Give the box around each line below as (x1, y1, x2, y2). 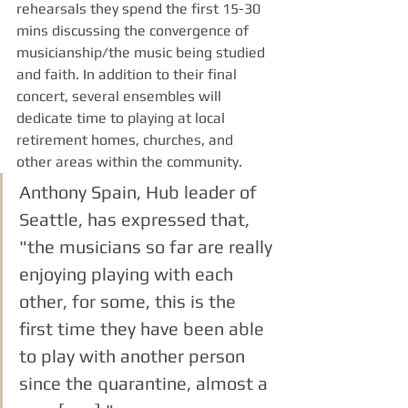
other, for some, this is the (19, 291, 240, 311)
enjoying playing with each (19, 263, 238, 284)
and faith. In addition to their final (16, 66, 240, 83)
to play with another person (19, 345, 250, 366)
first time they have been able (19, 318, 269, 339)
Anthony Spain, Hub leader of (19, 181, 261, 202)
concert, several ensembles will (16, 87, 225, 105)
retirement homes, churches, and (16, 131, 237, 148)
